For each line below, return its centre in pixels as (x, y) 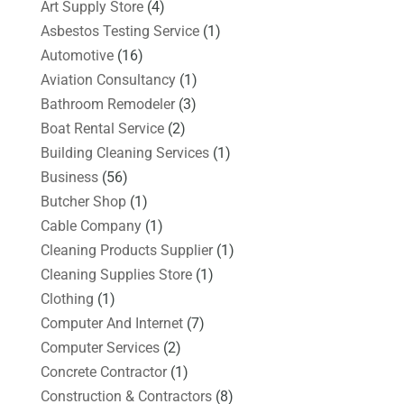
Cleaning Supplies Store (116, 274)
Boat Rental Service (102, 128)
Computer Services (100, 347)
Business (69, 177)
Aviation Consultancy (108, 79)
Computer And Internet (111, 323)
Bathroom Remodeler (107, 104)
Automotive (77, 55)
